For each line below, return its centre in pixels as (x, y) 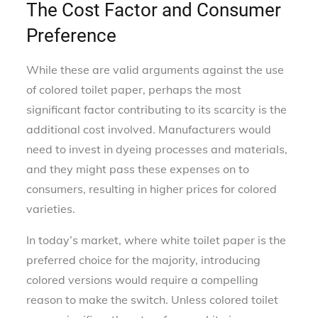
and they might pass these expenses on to (138, 169)
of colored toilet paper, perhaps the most (134, 89)
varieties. (51, 208)
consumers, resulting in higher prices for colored (152, 188)
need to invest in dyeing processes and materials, (157, 149)
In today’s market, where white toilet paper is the (157, 240)
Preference (72, 35)
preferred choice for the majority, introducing (144, 259)
